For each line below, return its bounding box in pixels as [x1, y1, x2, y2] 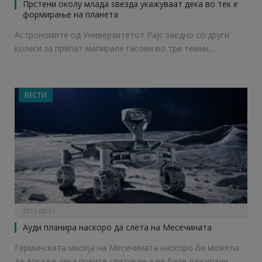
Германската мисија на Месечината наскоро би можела [15, 242, 239, 254]
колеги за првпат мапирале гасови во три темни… [15, 43, 215, 54]
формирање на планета [23, 9, 118, 20]
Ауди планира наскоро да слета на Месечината [23, 222, 212, 233]
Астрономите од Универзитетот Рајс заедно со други [15, 29, 229, 41]
